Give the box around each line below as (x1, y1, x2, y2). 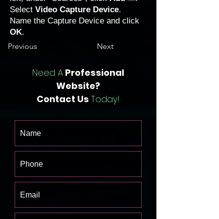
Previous (8, 42, 37, 51)
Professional (63, 66, 124, 79)
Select (10, 5, 35, 14)
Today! (91, 93, 120, 105)
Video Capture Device (35, 5, 119, 14)
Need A (32, 66, 63, 79)
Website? (56, 80, 100, 92)
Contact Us (37, 93, 91, 105)
